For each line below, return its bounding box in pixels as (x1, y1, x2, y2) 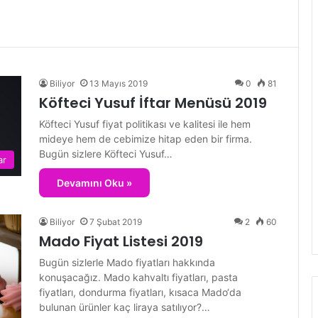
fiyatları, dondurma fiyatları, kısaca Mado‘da (39, 286, 241, 298)
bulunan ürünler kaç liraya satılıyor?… (39, 301, 210, 313)
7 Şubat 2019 (89, 216, 142, 227)
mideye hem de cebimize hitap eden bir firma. (39, 133, 252, 145)
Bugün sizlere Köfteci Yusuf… (39, 148, 172, 160)
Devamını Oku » (57, 177, 132, 189)
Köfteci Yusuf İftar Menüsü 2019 (39, 93, 267, 113)
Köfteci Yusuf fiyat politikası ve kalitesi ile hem (39, 118, 251, 130)
